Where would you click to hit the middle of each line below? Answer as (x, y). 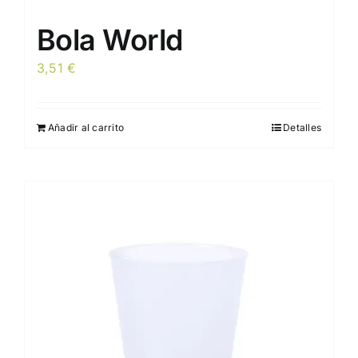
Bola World (110, 40)
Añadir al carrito (86, 128)
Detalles (302, 128)
